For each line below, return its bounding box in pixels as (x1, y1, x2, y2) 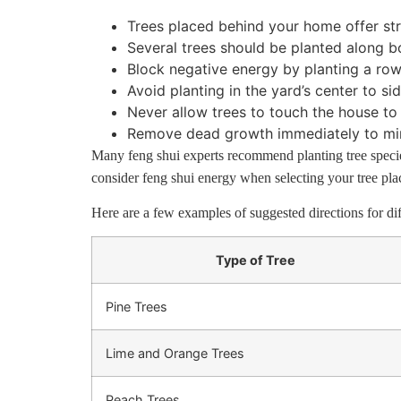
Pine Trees (106, 299, 167, 315)
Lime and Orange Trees (106, 346, 244, 362)
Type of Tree (215, 252, 295, 269)
